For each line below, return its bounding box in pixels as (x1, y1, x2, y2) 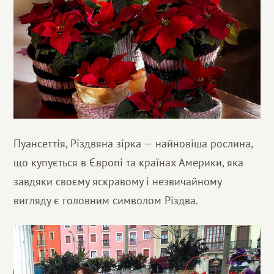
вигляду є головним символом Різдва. (13, 193, 199, 207)
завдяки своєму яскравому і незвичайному (13, 174, 222, 188)
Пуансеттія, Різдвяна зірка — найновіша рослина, (13, 136, 253, 150)
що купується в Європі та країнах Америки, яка (13, 155, 244, 169)
